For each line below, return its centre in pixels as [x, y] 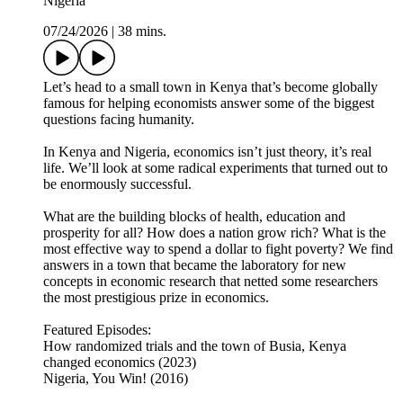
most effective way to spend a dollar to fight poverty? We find [218, 249]
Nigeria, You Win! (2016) [116, 379]
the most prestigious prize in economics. [156, 298]
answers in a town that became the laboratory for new [195, 265]
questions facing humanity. [119, 120]
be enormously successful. [117, 184]
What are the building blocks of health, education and [194, 217]
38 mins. [142, 31]
